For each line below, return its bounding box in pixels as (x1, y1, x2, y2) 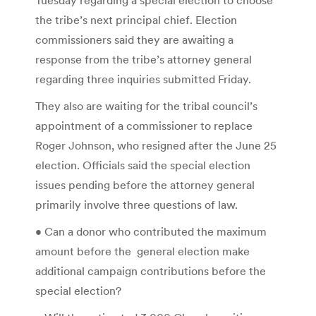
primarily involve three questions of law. (35, 197, 238, 212)
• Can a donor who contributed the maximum (35, 224, 267, 238)
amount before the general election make (35, 243, 250, 258)
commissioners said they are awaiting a (35, 32, 233, 47)
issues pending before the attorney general (35, 177, 255, 192)
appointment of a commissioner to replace (35, 118, 253, 133)
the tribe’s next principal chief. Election (35, 12, 237, 27)
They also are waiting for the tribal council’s (35, 98, 257, 113)
